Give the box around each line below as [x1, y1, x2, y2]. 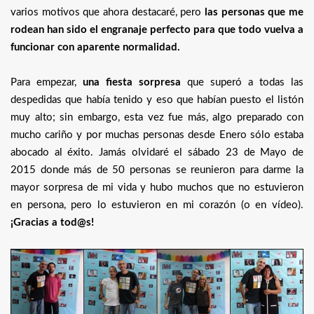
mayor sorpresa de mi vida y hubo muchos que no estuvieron [11, 182, 303, 193]
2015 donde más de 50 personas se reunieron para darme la [11, 165, 303, 176]
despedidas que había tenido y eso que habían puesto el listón [11, 95, 303, 106]
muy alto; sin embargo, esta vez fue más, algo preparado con [11, 112, 303, 123]
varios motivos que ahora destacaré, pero [11, 7, 205, 18]
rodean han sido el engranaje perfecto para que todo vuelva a [11, 25, 303, 36]
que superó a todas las [181, 77, 303, 88]
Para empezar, [11, 77, 83, 88]
